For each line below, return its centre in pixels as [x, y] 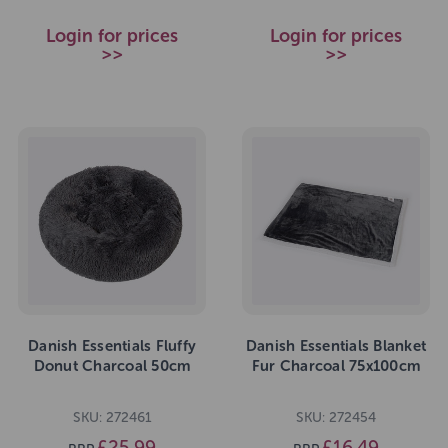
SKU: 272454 [336, 418]
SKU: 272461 [112, 418]
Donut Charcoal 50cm [112, 365]
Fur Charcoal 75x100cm [336, 365]
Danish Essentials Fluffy [112, 345]
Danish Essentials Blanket [336, 345]
